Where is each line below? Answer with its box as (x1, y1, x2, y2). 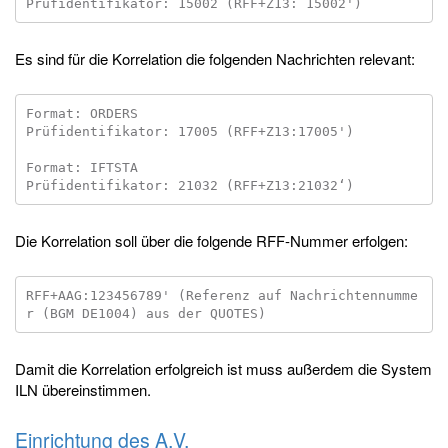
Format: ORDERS (25, 105, 138, 121)
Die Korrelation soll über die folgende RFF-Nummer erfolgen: (15, 230, 408, 251)
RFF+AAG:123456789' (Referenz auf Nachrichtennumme (25, 287, 418, 303)
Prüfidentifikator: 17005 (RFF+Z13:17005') (25, 123, 354, 139)
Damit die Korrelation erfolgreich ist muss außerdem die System (15, 358, 432, 379)
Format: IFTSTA (25, 159, 138, 175)
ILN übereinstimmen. (15, 379, 151, 400)
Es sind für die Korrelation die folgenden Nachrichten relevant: (15, 48, 415, 69)
